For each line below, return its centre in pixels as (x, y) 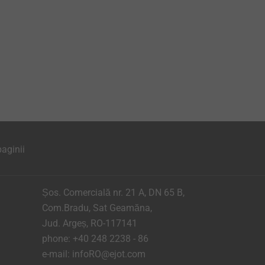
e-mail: (57, 254)
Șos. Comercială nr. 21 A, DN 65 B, (114, 193)
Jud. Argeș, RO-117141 (90, 223)
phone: (57, 239)
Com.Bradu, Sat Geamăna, (98, 208)
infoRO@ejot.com (109, 254)
